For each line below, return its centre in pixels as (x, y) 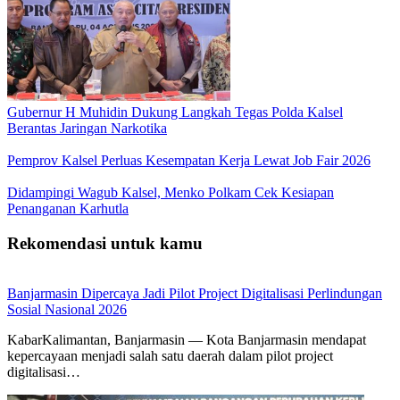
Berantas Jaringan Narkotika (87, 128)
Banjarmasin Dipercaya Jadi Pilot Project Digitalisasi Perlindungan (195, 294)
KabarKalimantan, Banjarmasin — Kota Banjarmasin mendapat (187, 340)
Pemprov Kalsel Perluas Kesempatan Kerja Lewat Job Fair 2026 (189, 160)
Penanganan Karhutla (68, 208)
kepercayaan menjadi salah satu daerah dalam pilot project (170, 356)
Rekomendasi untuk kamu (105, 243)
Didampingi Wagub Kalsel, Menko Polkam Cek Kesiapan (171, 192)
